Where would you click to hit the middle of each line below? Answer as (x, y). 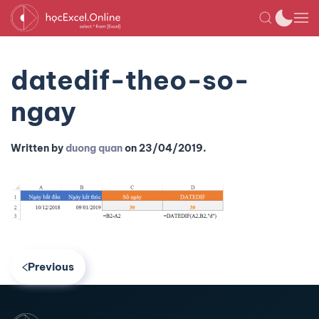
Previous (51, 267)
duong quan (94, 148)
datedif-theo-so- (130, 80)
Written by (38, 148)
